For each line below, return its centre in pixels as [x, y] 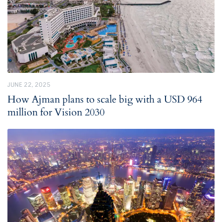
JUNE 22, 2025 [29, 84]
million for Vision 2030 [56, 112]
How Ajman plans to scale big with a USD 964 [105, 99]
